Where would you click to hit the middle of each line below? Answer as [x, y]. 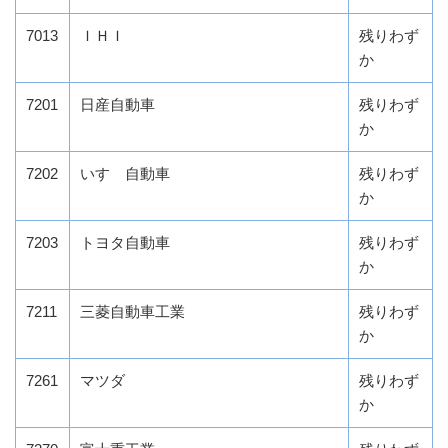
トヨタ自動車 [125, 243]
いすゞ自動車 [125, 174]
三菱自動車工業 [132, 312]
